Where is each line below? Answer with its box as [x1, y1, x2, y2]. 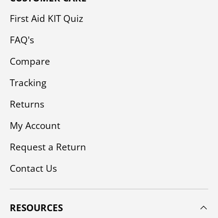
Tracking [10, 76, 46, 90]
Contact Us [10, 162, 57, 175]
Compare [10, 55, 50, 68]
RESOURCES [10, 201, 63, 215]
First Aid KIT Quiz [10, 12, 83, 25]
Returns [10, 98, 44, 111]
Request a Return [10, 141, 86, 154]
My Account [10, 119, 60, 132]
